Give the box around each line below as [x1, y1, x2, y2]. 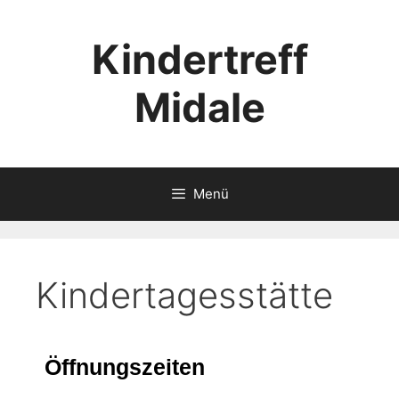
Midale [134, 83, 265, 132]
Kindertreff [91, 35, 308, 84]
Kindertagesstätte [36, 273, 333, 317]
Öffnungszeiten [45, 354, 205, 379]
